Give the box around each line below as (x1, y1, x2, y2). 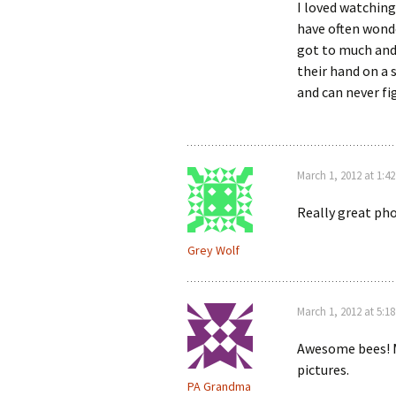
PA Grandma (187, 378, 251, 394)
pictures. (297, 361, 349, 378)
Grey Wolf (187, 242, 240, 258)
